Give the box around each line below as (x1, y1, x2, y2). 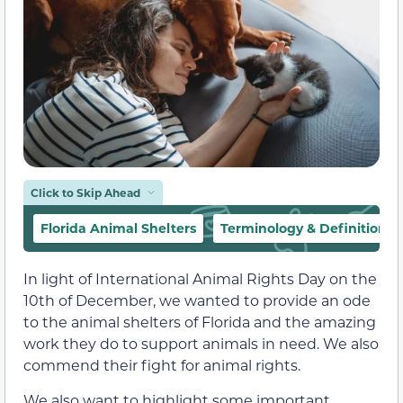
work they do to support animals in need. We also (23, 334, 379, 354)
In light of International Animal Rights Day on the (23, 269, 377, 289)
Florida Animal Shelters (40, 219, 196, 237)
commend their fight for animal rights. (23, 355, 300, 375)
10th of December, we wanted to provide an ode (23, 291, 371, 310)
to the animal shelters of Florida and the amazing (23, 312, 376, 332)
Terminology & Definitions (220, 219, 393, 237)
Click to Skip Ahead (31, 185, 140, 201)
